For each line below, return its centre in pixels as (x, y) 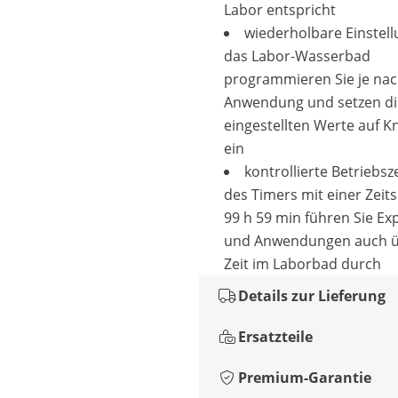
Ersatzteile (275, 337)
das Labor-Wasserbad (297, 56)
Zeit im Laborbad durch (302, 264)
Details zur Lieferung (312, 296)
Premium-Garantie (305, 378)
